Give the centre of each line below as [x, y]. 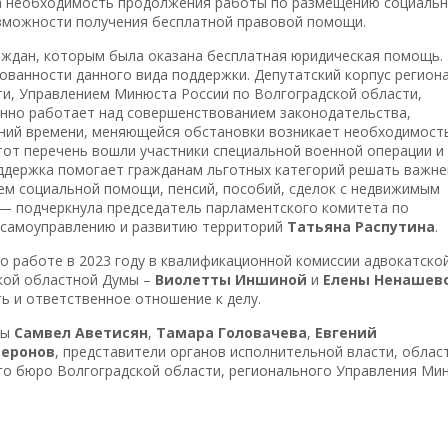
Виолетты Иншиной [231, 279]
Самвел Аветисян [81, 332]
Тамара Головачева [231, 332]
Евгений [346, 332]
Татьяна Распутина [361, 226]
